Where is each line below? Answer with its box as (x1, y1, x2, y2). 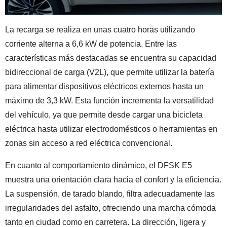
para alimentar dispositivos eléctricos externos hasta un (5, 82, 204, 91)
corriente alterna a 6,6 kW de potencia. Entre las (5, 40, 177, 49)
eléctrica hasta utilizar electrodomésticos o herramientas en (5, 125, 217, 134)
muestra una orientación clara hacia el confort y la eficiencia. (5, 175, 221, 184)
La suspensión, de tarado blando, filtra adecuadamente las (5, 190, 215, 199)
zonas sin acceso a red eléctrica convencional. (5, 139, 172, 148)
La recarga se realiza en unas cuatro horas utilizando (5, 25, 195, 34)
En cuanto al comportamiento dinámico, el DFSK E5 (5, 161, 192, 170)
